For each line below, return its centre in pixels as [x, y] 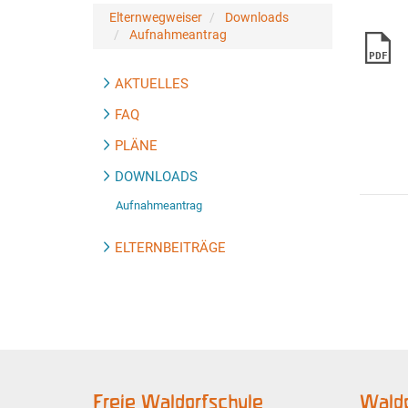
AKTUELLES [152, 84]
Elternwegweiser [156, 17]
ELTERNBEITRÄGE [170, 248]
